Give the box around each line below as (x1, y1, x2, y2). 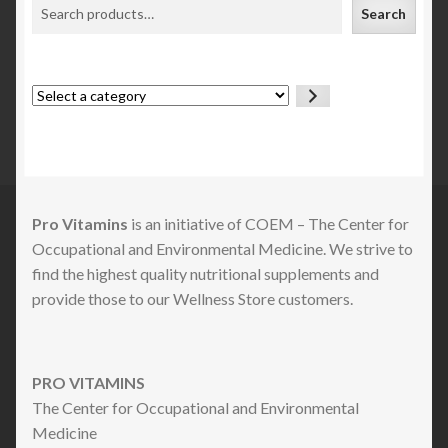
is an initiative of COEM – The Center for (128, 214, 409, 233)
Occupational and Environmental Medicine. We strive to (32, 239, 413, 258)
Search (361, 4, 407, 22)
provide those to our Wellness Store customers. (32, 289, 353, 308)
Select (31, 86, 71, 104)
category (31, 130, 87, 148)
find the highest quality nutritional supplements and (32, 264, 379, 283)
